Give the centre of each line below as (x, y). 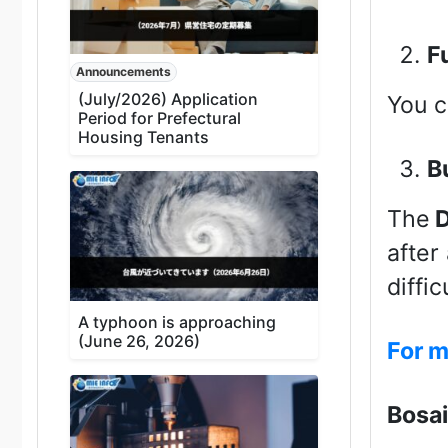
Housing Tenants (143, 137)
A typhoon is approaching (177, 322)
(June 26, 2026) (139, 341)
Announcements (123, 72)
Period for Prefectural (159, 118)
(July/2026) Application (168, 99)
